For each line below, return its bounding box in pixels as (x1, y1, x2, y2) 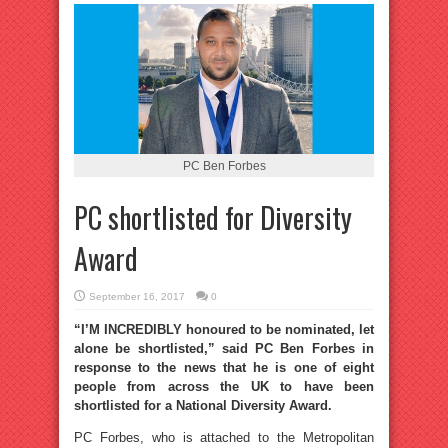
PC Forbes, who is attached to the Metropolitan (74, 430, 374, 445)
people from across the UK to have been (74, 379, 374, 394)
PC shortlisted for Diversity (74, 197, 352, 238)
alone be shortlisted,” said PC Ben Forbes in (74, 341, 374, 356)
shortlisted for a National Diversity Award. (74, 398, 332, 413)
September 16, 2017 (89, 291, 185, 302)
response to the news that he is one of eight (74, 360, 374, 375)
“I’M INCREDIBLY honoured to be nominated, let (74, 322, 374, 337)
